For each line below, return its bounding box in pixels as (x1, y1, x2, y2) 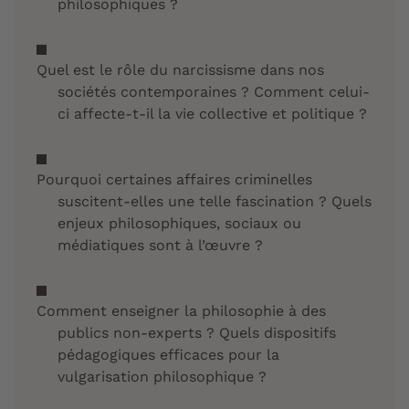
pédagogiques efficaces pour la (58, 346, 279, 364)
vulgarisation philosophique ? (58, 368, 267, 386)
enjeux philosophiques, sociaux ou (58, 215, 301, 233)
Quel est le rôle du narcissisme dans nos (37, 61, 324, 79)
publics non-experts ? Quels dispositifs (58, 324, 336, 342)
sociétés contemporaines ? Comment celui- (58, 83, 370, 101)
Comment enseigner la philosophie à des (37, 302, 326, 320)
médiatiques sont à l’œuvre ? (58, 236, 263, 255)
